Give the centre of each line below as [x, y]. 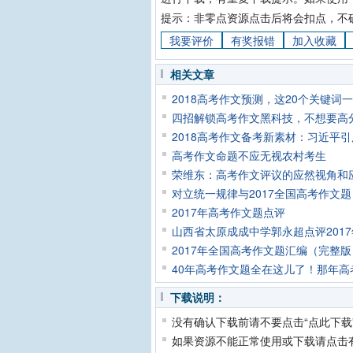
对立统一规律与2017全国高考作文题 [262, 193]
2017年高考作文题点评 [229, 212]
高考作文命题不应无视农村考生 [249, 156]
